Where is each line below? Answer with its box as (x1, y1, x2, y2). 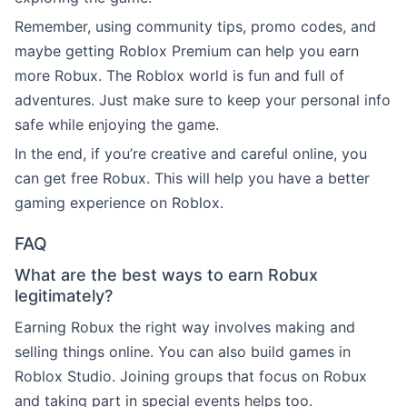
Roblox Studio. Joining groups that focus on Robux (15, 366, 367, 385)
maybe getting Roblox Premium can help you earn (15, 41, 359, 60)
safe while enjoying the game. (15, 114, 219, 134)
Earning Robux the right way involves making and (15, 317, 355, 336)
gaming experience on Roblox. (15, 193, 223, 212)
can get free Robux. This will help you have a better (15, 168, 370, 187)
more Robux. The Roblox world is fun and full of (15, 65, 344, 84)
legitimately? (15, 285, 113, 305)
